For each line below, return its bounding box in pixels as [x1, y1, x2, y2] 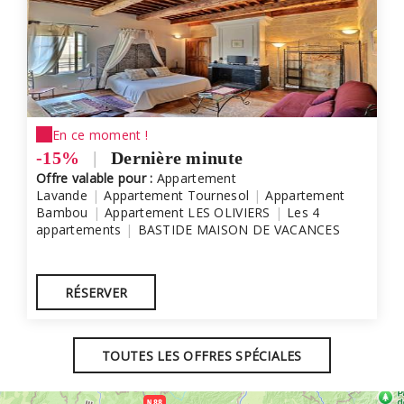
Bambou [36, 204, 88, 221]
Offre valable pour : [36, 170, 157, 187]
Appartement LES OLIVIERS [104, 204, 271, 221]
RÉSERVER [65, 284, 128, 301]
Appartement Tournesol [104, 187, 250, 204]
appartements [36, 221, 122, 238]
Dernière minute [106, 148, 243, 168]
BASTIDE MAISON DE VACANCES [137, 221, 340, 238]
